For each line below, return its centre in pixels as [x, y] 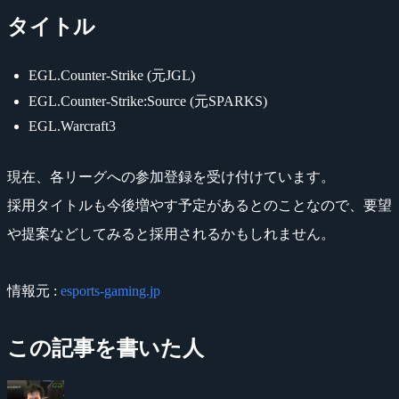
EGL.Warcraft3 [72, 126]
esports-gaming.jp [110, 290]
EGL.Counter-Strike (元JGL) [112, 75]
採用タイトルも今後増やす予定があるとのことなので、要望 [199, 205]
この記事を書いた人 [106, 348]
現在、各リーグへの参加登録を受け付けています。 [171, 176]
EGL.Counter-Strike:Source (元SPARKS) [148, 101]
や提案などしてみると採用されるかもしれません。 [171, 233]
